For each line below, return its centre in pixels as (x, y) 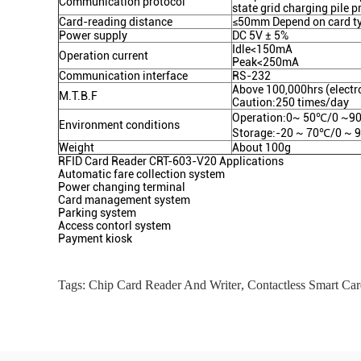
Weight (77, 147)
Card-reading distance (116, 22)
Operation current (104, 56)
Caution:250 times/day (290, 102)
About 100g (261, 147)
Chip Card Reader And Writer (165, 285)
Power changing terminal (122, 187)
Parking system (97, 213)
